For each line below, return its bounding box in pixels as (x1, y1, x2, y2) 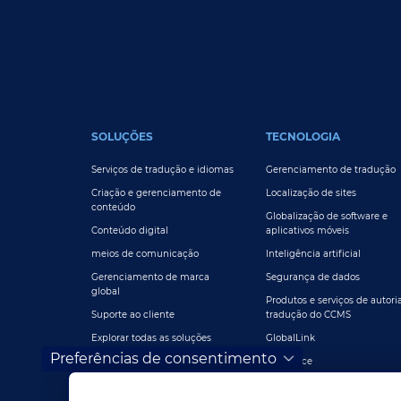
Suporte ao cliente (91, 309, 175, 321)
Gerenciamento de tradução (266, 164, 396, 176)
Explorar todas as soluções (91, 332, 211, 345)
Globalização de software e (266, 210, 388, 223)
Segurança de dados (266, 271, 360, 284)
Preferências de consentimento (50, 349, 277, 367)
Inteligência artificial (266, 248, 361, 260)
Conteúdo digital (91, 225, 168, 237)
